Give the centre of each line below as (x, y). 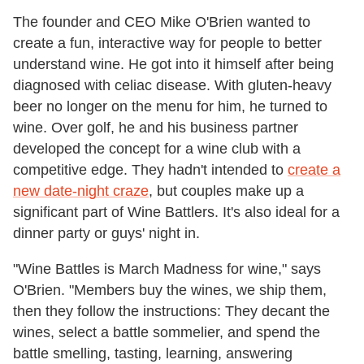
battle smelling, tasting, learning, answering (153, 354)
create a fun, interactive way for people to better (167, 43)
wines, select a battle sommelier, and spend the (167, 333)
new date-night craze (81, 191)
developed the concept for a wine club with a (157, 149)
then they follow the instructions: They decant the (171, 312)
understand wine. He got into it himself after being (173, 65)
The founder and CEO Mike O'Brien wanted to (162, 22)
